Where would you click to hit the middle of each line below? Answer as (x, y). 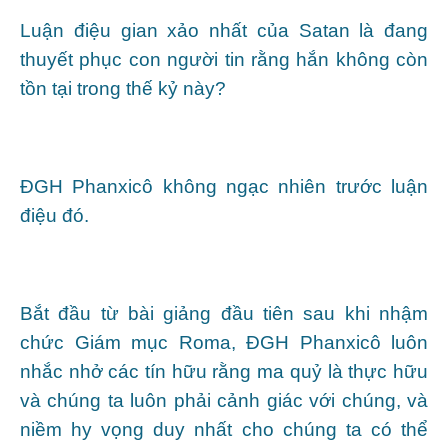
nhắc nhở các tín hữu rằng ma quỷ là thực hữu (224, 371)
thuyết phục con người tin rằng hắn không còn (224, 59)
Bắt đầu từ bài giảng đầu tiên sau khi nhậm (224, 313)
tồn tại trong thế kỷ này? (123, 88)
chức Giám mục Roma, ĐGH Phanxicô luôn (224, 342)
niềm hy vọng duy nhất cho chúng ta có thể (224, 429)
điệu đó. (54, 215)
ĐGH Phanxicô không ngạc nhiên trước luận (224, 186)
